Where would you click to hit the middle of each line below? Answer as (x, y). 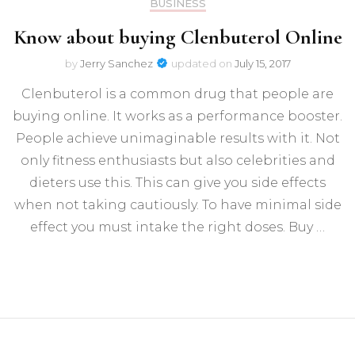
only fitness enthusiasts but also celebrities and (177, 160)
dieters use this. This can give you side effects (177, 182)
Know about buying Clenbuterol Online (177, 36)
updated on (202, 63)
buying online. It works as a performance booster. (177, 116)
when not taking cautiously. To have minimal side (177, 204)
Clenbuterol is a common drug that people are (177, 94)
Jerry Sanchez (116, 63)
